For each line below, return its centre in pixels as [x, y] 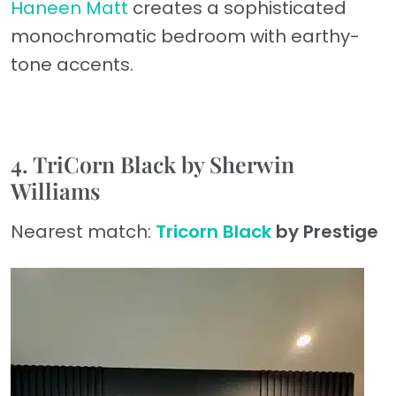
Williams [55, 191]
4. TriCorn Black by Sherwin [152, 164]
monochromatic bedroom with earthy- [185, 37]
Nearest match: [81, 232]
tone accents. [72, 65]
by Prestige [325, 232]
